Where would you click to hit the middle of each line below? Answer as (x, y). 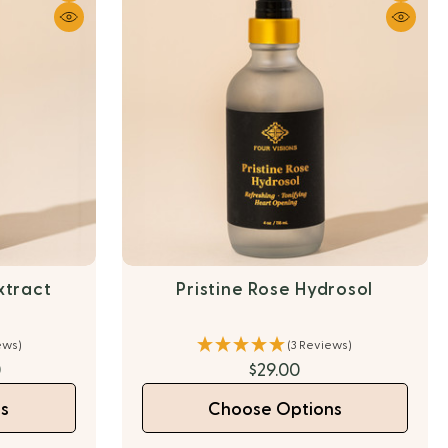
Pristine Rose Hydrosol (275, 289)
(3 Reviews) (320, 345)
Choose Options (274, 409)
